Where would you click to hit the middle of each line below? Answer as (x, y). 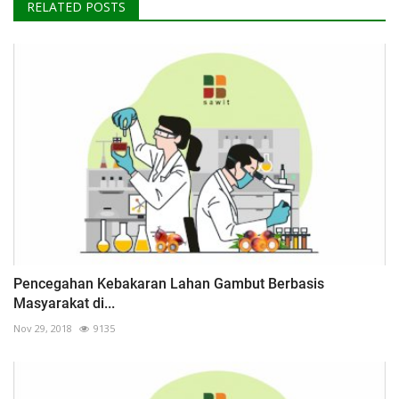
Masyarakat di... (64, 303)
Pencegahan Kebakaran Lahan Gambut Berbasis (169, 283)
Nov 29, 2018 (43, 328)
